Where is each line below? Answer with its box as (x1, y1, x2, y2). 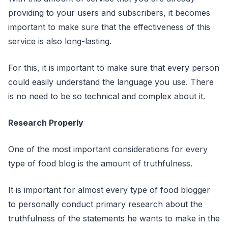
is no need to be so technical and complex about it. (8, 91, 208, 101)
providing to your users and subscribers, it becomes (8, 8, 210, 18)
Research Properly (8, 118, 83, 128)
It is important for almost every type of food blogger (8, 185, 210, 195)
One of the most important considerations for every (8, 144, 208, 154)
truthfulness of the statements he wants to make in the (8, 213, 220, 223)
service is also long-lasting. (8, 36, 114, 46)
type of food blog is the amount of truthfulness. (8, 158, 192, 168)
